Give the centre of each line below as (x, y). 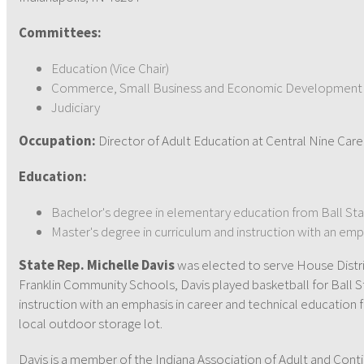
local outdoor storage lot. (91, 323)
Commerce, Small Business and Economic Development (207, 88)
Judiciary (76, 107)
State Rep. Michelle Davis (97, 265)
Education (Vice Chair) (110, 68)
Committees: (60, 32)
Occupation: (58, 141)
